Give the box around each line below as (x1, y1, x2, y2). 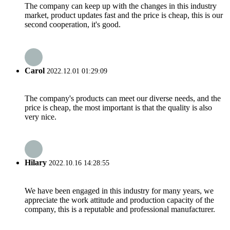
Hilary (25, 158, 47, 167)
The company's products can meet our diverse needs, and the (25, 93, 221, 103)
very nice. (25, 112, 56, 121)
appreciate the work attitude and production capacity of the (25, 195, 214, 204)
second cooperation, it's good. (25, 20, 121, 29)
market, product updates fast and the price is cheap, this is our (25, 11, 223, 20)
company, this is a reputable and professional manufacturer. (25, 204, 215, 214)
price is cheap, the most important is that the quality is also (25, 103, 212, 112)
